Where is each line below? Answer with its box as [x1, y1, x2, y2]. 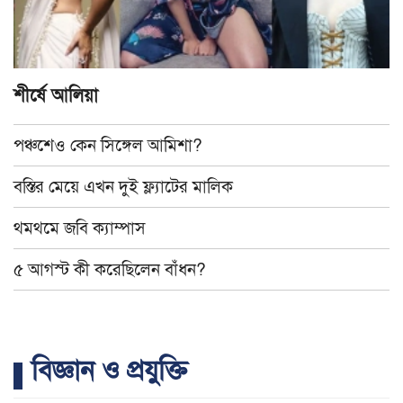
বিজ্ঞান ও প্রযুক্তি [31, 354, 187, 389]
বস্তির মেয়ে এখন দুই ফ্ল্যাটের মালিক [13, 176, 233, 198]
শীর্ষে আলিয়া [13, 85, 98, 108]
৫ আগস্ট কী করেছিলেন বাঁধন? [13, 259, 206, 281]
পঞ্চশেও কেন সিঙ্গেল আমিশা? [13, 135, 202, 157]
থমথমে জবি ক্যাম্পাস [13, 218, 146, 239]
